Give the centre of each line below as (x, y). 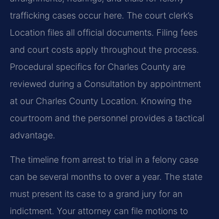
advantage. (33, 135)
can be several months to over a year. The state (106, 176)
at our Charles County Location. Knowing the (101, 101)
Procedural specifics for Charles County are (98, 67)
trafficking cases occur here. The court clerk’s (101, 16)
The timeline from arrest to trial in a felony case (104, 159)
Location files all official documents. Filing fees (104, 33)
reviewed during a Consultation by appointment (105, 84)
